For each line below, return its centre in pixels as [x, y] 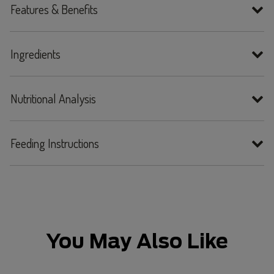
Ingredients [35, 54]
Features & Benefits [54, 9]
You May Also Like [137, 241]
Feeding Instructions [55, 143]
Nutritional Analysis [53, 98]
